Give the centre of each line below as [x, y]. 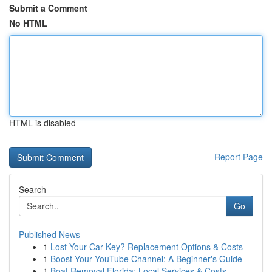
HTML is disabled [42, 123]
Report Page [239, 157]
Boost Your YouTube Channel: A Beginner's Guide [146, 259]
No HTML [28, 23]
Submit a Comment [48, 8]
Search [32, 189]
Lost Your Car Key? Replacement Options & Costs [147, 246]
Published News [49, 234]
